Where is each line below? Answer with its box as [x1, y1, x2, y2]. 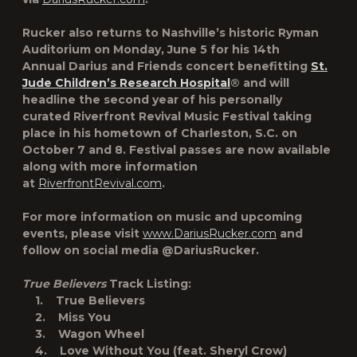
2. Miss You [22, 310, 111, 324]
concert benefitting [182, 59, 311, 73]
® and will [230, 76, 289, 90]
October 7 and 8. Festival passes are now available [22, 143, 331, 157]
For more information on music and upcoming [22, 210, 302, 224]
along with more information [22, 159, 198, 174]
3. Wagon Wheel [22, 327, 144, 341]
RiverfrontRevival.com [38, 176, 162, 190]
